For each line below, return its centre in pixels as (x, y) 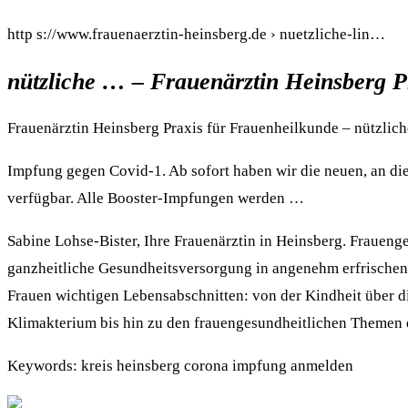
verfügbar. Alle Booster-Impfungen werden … (156, 198)
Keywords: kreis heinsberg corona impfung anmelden (180, 365)
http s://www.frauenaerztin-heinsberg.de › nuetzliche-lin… (196, 35)
